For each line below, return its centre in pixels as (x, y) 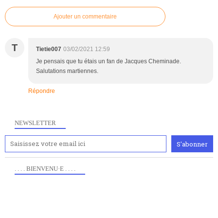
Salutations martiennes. (67, 71)
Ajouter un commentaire (85, 17)
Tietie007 (49, 49)
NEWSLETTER (35, 123)
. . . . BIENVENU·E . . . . (45, 169)
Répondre (42, 91)
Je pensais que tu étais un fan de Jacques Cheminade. (109, 62)
